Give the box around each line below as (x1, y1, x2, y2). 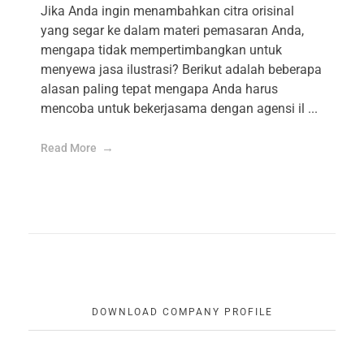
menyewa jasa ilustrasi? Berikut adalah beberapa (41, 62, 322, 77)
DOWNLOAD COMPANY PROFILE (91, 306, 273, 318)
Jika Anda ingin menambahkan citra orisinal (41, 3, 294, 19)
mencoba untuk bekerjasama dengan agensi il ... (41, 101, 318, 116)
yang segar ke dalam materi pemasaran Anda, (41, 23, 304, 38)
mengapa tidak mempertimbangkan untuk (41, 42, 282, 58)
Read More (41, 141, 97, 154)
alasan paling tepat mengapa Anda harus (41, 81, 278, 97)
